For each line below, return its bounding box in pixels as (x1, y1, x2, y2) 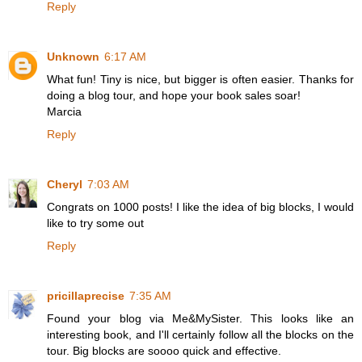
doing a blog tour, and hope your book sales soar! (47, 89, 301, 103)
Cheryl (47, 178, 82, 192)
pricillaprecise (47, 289, 124, 303)
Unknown (47, 50, 99, 64)
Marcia (47, 105, 82, 119)
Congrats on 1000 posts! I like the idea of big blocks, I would (47, 200, 354, 214)
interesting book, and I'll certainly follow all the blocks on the (47, 328, 354, 342)
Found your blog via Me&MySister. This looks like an (47, 312, 354, 326)
